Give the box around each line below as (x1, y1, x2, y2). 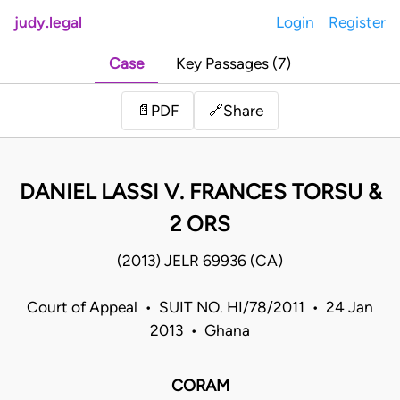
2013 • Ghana (150, 321, 250, 340)
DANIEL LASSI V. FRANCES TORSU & (19, 179, 381, 205)
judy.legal (14, 13, 82, 31)
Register (329, 13, 386, 31)
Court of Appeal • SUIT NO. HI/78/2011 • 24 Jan (27, 298, 373, 317)
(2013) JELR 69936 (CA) (117, 252, 283, 271)
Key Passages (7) (176, 54, 291, 73)
